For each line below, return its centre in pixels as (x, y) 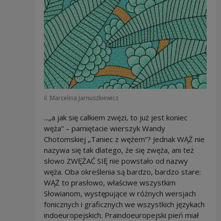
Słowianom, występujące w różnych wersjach (120, 194)
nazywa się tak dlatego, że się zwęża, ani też (119, 150)
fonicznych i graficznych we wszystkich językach (124, 204)
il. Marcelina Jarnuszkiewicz (81, 98)
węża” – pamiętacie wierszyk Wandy (104, 129)
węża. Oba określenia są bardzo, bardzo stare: (122, 172)
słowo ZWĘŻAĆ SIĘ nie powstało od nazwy (116, 161)
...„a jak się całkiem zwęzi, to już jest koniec (115, 118)
